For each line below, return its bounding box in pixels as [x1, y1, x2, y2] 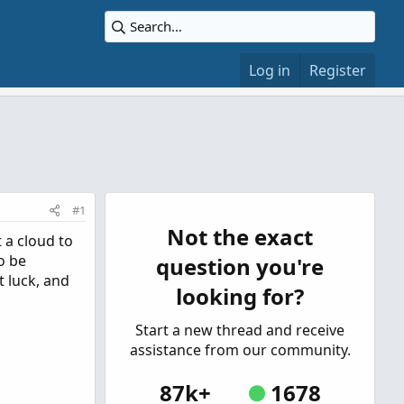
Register [309, 60, 366, 80]
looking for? [176, 281, 304, 311]
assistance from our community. [129, 340, 351, 360]
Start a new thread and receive [135, 320, 344, 340]
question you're [156, 252, 324, 281]
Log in [249, 60, 290, 80]
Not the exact [167, 222, 313, 252]
